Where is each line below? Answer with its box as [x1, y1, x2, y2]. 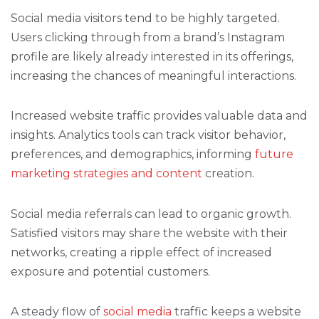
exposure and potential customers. [11, 264, 210, 278]
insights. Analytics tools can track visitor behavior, [11, 128, 286, 142]
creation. [202, 167, 254, 181]
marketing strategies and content [11, 167, 202, 181]
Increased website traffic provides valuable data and [11, 109, 308, 123]
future [255, 147, 293, 162]
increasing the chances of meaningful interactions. [11, 69, 296, 83]
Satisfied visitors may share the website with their [11, 226, 288, 240]
